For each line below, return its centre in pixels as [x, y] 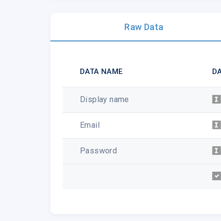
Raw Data [144, 27]
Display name [105, 99]
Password [99, 150]
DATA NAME [101, 71]
